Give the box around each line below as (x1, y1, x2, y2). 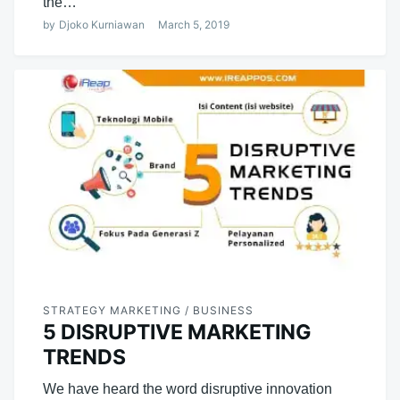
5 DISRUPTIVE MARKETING (43, 319, 312, 345)
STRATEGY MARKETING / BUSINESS (43, 303, 254, 317)
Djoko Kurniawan (59, 17, 145, 31)
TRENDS (43, 344, 126, 370)
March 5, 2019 (158, 17, 229, 31)
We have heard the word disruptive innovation (43, 380, 332, 396)
